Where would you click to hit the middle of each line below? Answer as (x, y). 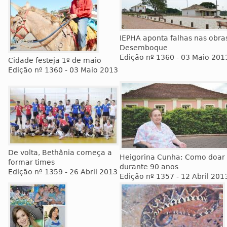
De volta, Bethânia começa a (60, 153)
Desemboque (144, 48)
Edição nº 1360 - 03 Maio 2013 (63, 70)
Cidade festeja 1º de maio (55, 60)
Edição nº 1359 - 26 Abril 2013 (63, 172)
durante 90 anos (149, 167)
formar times (31, 162)
